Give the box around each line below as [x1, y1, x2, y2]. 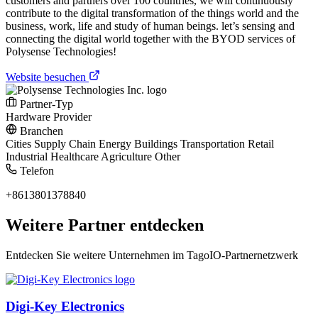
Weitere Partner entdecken [6, 215, 204, 234]
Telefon [17, 164, 54, 177]
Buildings [134, 137, 180, 150]
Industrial [6, 150, 50, 163]
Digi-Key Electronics [6, 299, 124, 314]
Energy [99, 137, 134, 150]
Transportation [180, 137, 248, 150]
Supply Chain [34, 137, 99, 150]
